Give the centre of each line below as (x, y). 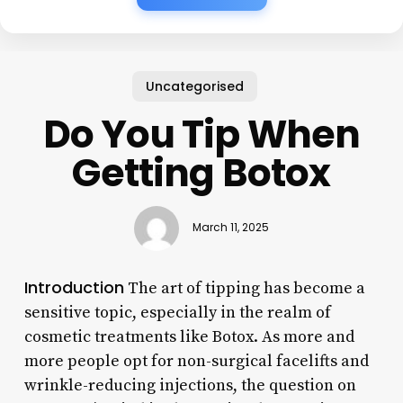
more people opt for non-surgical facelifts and (196, 361)
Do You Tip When (201, 134)
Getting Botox (201, 173)
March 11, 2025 (230, 228)
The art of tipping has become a (244, 288)
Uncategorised (194, 86)
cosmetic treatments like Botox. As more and (189, 336)
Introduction (74, 287)
